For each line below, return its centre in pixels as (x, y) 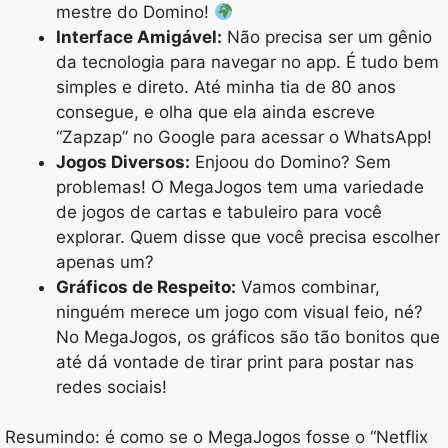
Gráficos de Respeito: (146, 286)
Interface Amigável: (139, 36)
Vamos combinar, (308, 286)
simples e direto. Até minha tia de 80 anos (226, 86)
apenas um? (105, 261)
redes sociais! (111, 386)
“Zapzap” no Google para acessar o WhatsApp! (244, 136)
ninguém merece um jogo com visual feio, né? (239, 311)
